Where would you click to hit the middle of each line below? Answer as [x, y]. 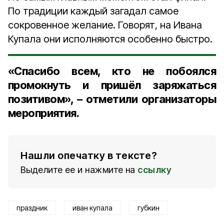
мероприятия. [44, 113]
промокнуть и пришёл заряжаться [112, 85]
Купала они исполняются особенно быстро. [110, 39]
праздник [32, 208]
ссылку [154, 170]
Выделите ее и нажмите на [78, 170]
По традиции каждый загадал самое [93, 11]
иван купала [92, 208]
